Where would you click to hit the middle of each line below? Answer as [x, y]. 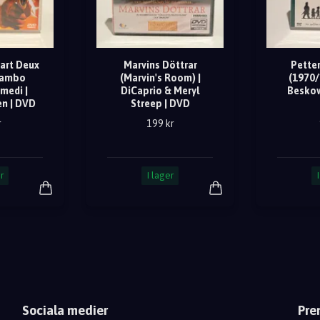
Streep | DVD [160, 104]
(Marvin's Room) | [160, 78]
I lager [160, 176]
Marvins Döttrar [160, 65]
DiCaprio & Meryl [160, 91]
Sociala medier [65, 311]
